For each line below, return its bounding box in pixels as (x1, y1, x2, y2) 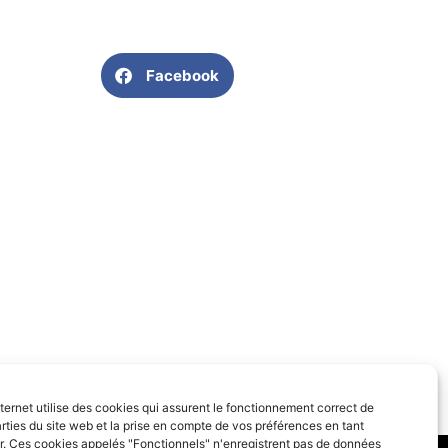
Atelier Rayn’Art (135, 408, 219, 424)
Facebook (146, 65, 219, 85)
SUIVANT (161, 390, 219, 407)
